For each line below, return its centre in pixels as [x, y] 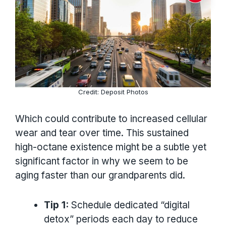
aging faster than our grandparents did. [100, 176]
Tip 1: [56, 205]
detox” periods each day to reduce [121, 219]
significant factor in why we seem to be [102, 161]
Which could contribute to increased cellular [111, 119]
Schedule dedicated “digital [129, 205]
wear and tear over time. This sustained [102, 133]
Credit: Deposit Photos [113, 92]
